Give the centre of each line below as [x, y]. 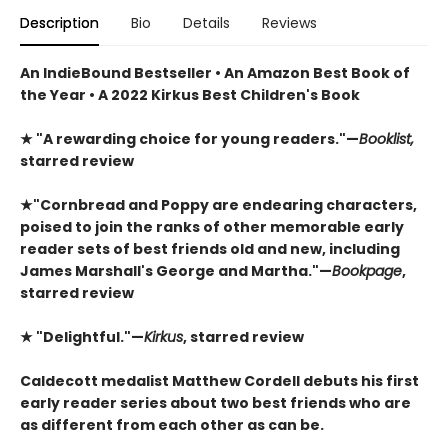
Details [206, 23]
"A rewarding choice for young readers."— [196, 139]
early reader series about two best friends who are [215, 403]
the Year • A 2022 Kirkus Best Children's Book [190, 95]
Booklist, [386, 139]
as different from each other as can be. [172, 425]
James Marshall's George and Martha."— [176, 271]
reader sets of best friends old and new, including [210, 249]
